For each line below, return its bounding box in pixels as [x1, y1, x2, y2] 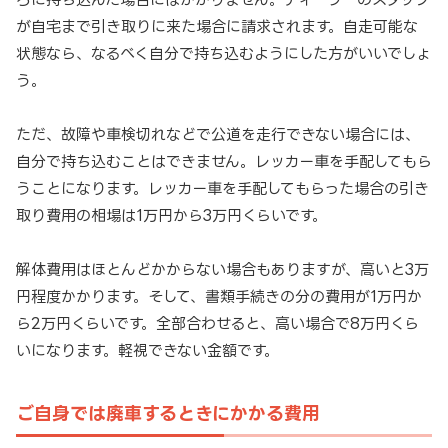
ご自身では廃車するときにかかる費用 [16, 402, 320, 423]
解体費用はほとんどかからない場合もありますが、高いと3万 [16, 260, 429, 278]
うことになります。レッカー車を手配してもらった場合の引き [16, 179, 429, 197]
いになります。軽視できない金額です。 [16, 341, 279, 359]
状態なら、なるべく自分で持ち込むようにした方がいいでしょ [16, 44, 431, 62]
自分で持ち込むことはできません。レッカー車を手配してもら [16, 152, 432, 170]
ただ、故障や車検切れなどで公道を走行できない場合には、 [16, 125, 420, 143]
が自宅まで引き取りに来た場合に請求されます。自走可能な [16, 17, 418, 35]
